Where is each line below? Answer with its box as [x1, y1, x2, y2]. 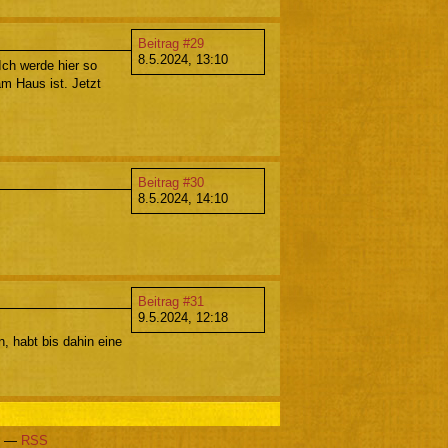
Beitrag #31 [138, 294, 204, 310]
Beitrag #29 [138, 36, 204, 52]
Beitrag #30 [138, 175, 204, 191]
